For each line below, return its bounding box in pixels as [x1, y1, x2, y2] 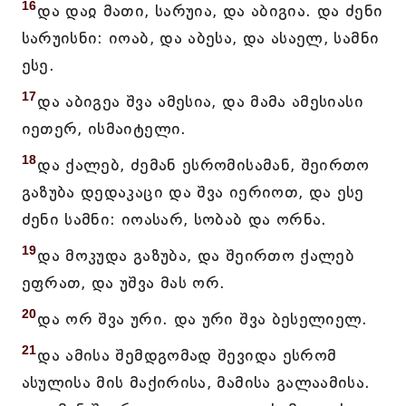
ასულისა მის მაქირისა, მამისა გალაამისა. [21, 372, 371, 392]
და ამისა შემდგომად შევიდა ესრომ [37, 345, 337, 365]
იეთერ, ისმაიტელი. [21, 119, 187, 139]
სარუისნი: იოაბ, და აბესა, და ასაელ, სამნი [21, 28, 380, 48]
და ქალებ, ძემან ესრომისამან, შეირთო [37, 155, 370, 175]
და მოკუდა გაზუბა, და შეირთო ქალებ [37, 246, 355, 266]
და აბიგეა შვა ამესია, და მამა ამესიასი [37, 92, 363, 111]
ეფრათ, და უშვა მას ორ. [21, 273, 226, 293]
